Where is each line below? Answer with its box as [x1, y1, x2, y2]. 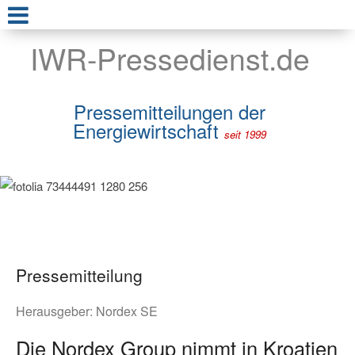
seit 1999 [224, 127, 266, 143]
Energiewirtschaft [73, 116, 224, 145]
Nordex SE [96, 301, 158, 320]
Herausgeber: [16, 301, 96, 320]
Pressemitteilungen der [74, 97, 265, 126]
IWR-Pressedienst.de [29, 36, 310, 79]
